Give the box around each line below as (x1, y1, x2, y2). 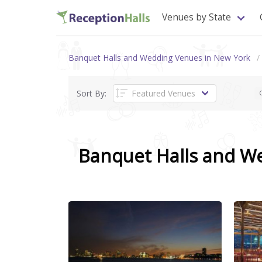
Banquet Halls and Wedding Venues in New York (68, 51, 250, 63)
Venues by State (162, 11, 231, 24)
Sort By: (77, 87, 106, 99)
